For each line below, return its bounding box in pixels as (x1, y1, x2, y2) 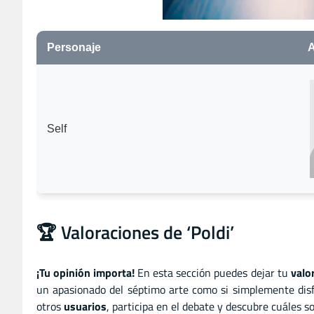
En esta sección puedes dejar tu (135, 264, 291, 282)
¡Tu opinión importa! (36, 264, 135, 282)
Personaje (47, 41, 101, 53)
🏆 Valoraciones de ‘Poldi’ (36, 219, 234, 247)
